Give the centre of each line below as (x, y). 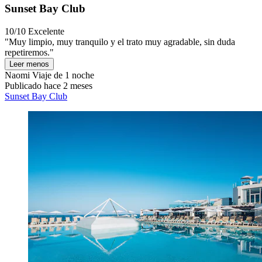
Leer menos (29, 64)
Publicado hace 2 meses (49, 86)
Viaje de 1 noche (62, 75)
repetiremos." (29, 53)
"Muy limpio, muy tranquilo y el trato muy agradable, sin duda (120, 42)
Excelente (46, 32)
